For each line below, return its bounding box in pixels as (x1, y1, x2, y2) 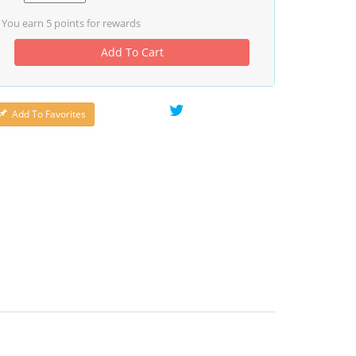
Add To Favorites (12, 107, 86, 121)
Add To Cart (100, 44, 164, 60)
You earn (2, 16, 46, 30)
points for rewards (52, 16, 141, 30)
